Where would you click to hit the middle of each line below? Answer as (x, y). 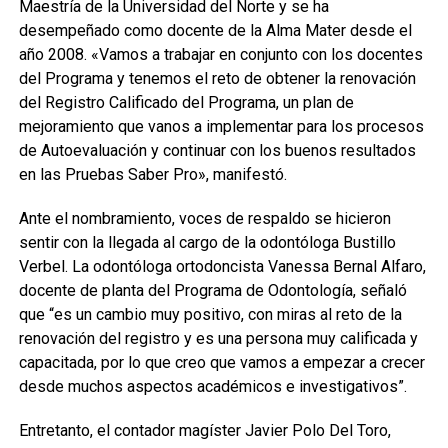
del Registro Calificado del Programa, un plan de (186, 102)
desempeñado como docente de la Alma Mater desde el (215, 30)
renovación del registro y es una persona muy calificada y (218, 338)
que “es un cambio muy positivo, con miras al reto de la (210, 314)
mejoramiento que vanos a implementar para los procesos (221, 126)
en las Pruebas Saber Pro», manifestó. (152, 174)
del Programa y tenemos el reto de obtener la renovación (217, 78)
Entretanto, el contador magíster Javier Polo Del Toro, (204, 430)
